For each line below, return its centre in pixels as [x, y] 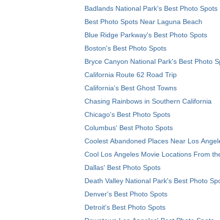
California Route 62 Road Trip [131, 75]
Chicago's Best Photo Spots [127, 115]
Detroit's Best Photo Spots [125, 207]
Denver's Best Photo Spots [126, 194]
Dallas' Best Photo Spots [123, 168]
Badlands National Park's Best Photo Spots [151, 9]
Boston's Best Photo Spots [125, 48]
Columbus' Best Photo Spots [129, 128]
